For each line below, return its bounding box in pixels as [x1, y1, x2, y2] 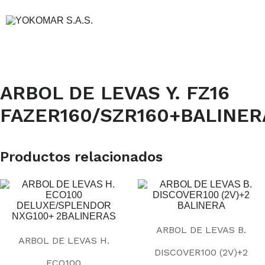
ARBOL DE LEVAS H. [18, 235, 109, 247]
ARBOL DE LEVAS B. [156, 224, 247, 236]
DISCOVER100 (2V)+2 [154, 247, 248, 258]
